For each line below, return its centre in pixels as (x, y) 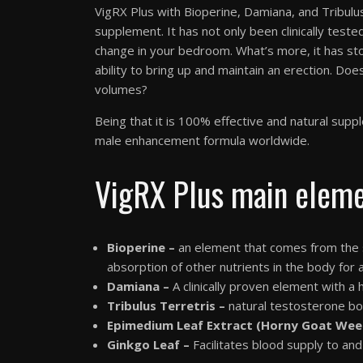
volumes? (121, 89)
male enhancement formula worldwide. (202, 140)
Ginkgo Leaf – (148, 344)
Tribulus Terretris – (166, 305)
